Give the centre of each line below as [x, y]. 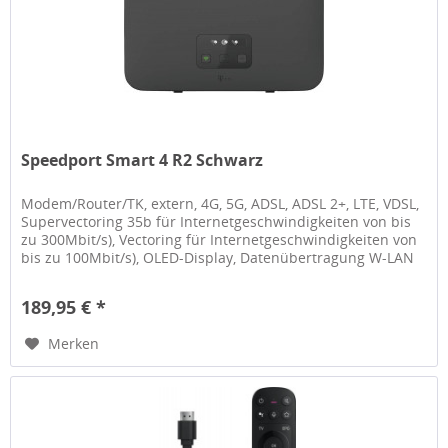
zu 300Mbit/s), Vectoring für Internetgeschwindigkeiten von [219, 240]
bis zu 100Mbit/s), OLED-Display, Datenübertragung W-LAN [218, 258]
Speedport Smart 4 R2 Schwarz [142, 160]
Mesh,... [47, 276]
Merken [74, 344]
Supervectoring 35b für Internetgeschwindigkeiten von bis [216, 222]
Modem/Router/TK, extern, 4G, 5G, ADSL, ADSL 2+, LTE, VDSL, [220, 204]
